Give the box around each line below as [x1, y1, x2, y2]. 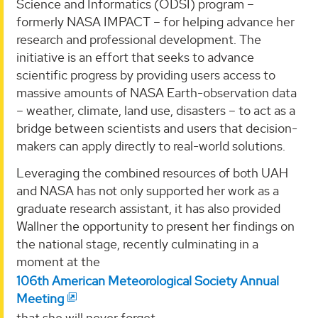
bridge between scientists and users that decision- [16, 120, 297, 137]
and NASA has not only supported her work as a [16, 182, 279, 199]
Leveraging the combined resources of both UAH [16, 164, 288, 181]
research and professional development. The [16, 31, 261, 48]
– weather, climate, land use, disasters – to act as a [16, 102, 295, 119]
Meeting [16, 290, 64, 307]
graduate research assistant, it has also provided [16, 199, 280, 216]
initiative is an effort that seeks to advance [16, 49, 254, 66]
